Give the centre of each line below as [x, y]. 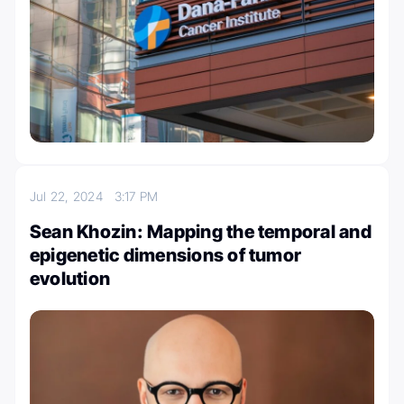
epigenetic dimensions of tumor [166, 256]
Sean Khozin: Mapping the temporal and [201, 232]
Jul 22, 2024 [72, 197]
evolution [70, 279]
